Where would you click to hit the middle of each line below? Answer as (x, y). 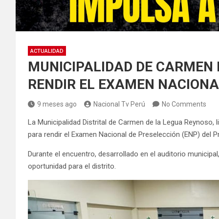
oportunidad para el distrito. (73, 166)
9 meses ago (57, 104)
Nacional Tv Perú (119, 104)
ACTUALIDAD (47, 51)
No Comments (184, 104)
